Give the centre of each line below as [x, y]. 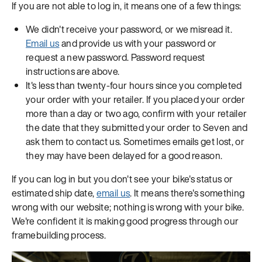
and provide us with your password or [138, 43]
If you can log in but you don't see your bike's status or [123, 179]
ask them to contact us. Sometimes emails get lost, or [135, 141]
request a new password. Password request [116, 57]
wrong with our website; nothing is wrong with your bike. [128, 207]
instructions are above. [73, 71]
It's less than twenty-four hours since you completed [134, 85]
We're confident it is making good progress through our [125, 221]
